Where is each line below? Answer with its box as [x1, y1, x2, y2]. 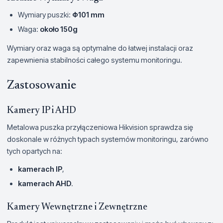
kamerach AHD [18, 179, 71, 188]
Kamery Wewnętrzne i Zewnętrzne [7, 203, 147, 212]
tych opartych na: [7, 147, 62, 155]
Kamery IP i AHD [7, 106, 76, 115]
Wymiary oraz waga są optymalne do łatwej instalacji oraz [7, 44, 193, 52]
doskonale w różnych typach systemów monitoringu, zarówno [7, 135, 209, 143]
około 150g [40, 25, 78, 33]
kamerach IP [18, 165, 62, 173]
